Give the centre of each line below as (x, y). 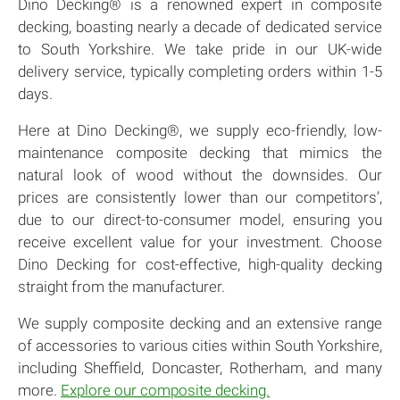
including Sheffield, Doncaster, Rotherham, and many (200, 367)
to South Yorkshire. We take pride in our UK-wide (200, 49)
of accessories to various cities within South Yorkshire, (200, 345)
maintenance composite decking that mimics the (200, 152)
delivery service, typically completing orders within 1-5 (200, 71)
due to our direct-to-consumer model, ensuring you (200, 219)
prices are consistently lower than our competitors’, (200, 197)
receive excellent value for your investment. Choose (200, 242)
